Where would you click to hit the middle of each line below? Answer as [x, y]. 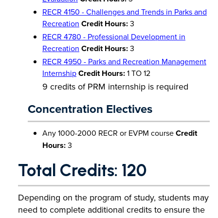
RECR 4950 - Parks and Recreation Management [124, 61]
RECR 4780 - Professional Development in [114, 36]
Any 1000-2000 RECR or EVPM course [109, 133]
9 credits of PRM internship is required [115, 86]
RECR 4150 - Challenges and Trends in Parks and [125, 12]
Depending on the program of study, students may [113, 197]
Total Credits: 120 [82, 170]
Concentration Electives [90, 109]
